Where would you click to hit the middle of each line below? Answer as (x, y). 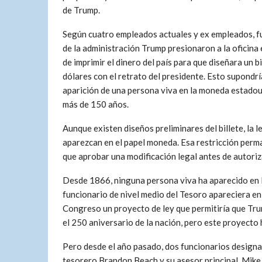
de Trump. (81, 10)
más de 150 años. (96, 104)
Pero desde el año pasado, (114, 246)
